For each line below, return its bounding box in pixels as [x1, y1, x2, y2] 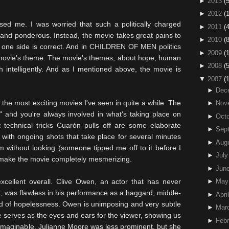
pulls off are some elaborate [81, 121, 181, 129]
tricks [33, 121, 57, 129]
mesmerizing [88, 155, 130, 163]
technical [4, 121, 33, 129]
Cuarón [57, 121, 81, 129]
